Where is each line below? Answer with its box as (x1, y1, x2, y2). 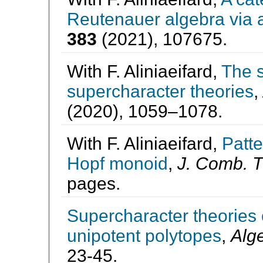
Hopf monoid (66, 153, 168, 173)
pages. (66, 173, 120, 193)
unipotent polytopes (66, 225, 221, 245)
